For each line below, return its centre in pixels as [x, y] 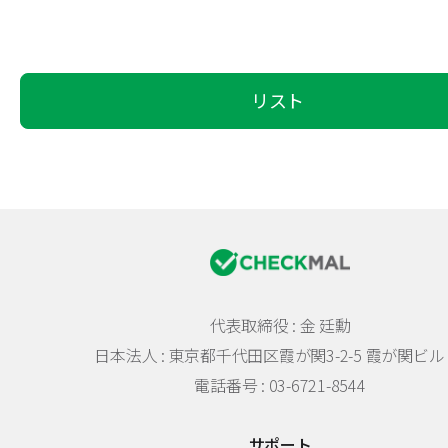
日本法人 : [131, 354]
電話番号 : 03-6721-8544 [280, 384]
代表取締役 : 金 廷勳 [280, 324]
